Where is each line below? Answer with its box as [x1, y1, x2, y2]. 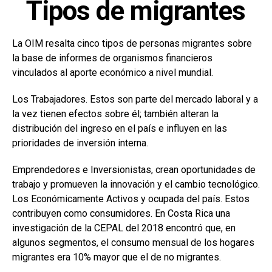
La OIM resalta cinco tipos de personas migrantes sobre [12, 38, 252, 50]
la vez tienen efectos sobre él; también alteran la [12, 108, 219, 120]
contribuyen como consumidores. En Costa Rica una [12, 208, 230, 220]
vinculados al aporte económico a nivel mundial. [12, 67, 213, 79]
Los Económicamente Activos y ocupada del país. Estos [12, 193, 250, 205]
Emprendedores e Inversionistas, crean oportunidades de [12, 164, 256, 176]
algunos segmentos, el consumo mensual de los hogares [12, 237, 254, 249]
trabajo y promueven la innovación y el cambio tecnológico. [12, 178, 260, 191]
